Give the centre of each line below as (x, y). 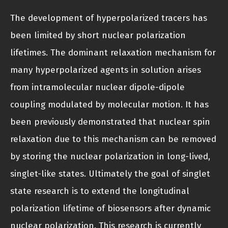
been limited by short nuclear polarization (98, 36)
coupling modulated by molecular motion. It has (109, 105)
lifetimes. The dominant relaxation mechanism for (113, 53)
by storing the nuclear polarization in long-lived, (110, 157)
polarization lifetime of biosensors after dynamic (110, 209)
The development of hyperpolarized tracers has (109, 18)
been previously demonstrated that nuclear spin (110, 122)
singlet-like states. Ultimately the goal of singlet (110, 174)
